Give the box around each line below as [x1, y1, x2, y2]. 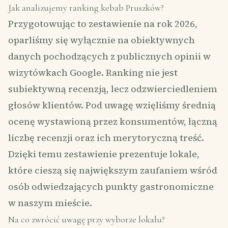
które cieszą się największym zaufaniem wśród [8, 164, 217, 177]
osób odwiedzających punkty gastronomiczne [8, 180, 214, 193]
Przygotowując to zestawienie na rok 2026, [8, 17, 197, 30]
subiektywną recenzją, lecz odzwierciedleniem [8, 82, 217, 95]
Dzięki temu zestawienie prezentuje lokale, [8, 148, 199, 160]
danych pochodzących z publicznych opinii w [8, 50, 211, 63]
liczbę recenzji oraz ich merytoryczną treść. [8, 131, 204, 144]
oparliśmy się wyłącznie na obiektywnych [8, 34, 195, 46]
